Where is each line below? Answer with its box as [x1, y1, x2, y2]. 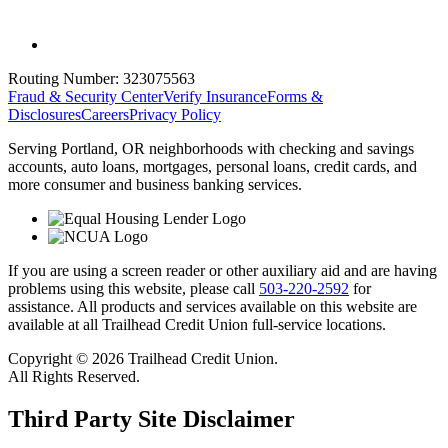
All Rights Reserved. [8, 367, 140, 385]
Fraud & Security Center [8, 87, 163, 105]
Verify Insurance [163, 87, 267, 105]
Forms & [267, 87, 323, 105]
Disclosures [8, 105, 81, 123]
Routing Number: [8, 69, 119, 87]
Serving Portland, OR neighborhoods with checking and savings [8, 139, 414, 157]
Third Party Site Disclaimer [8, 405, 295, 432]
